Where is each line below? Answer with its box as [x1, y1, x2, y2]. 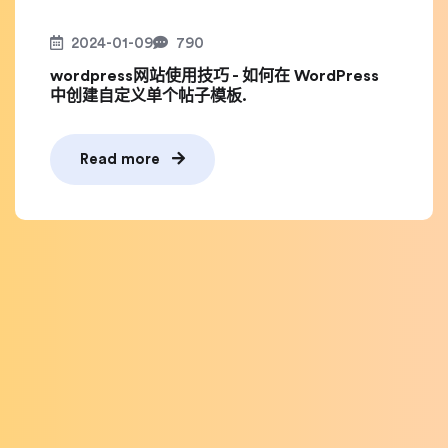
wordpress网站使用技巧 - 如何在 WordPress [50, 68, 379, 84]
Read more [80, 152, 164, 167]
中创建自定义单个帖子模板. [50, 88, 247, 104]
